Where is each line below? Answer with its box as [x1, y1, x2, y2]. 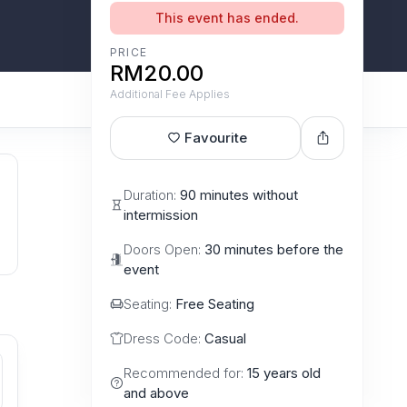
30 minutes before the [204, 240, 343, 258]
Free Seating [175, 294, 254, 313]
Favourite [184, 128, 247, 146]
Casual [204, 329, 246, 347]
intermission [124, 205, 198, 223]
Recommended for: [124, 363, 247, 382]
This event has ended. [155, 9, 299, 25]
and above [124, 383, 189, 402]
